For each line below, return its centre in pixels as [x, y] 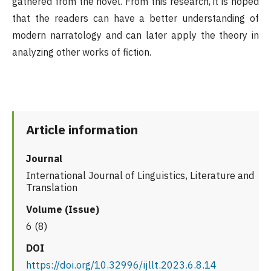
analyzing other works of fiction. [82, 52]
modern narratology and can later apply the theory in [135, 35]
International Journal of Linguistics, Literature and [140, 176]
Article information [82, 130]
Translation [52, 188]
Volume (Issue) [63, 210]
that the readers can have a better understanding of [135, 18]
